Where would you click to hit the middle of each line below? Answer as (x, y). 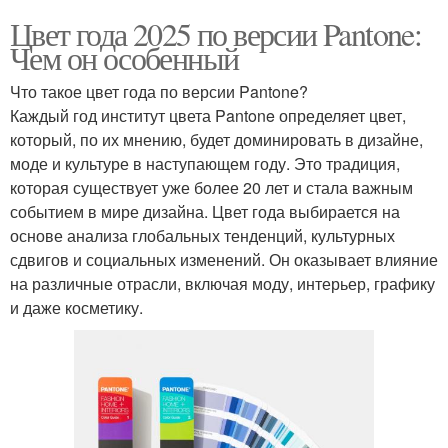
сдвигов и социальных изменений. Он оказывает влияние (224, 259)
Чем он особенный (124, 57)
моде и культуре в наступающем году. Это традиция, (205, 163)
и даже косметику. (76, 307)
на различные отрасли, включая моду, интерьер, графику (222, 283)
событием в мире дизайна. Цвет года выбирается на (205, 211)
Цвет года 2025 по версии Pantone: (216, 33)
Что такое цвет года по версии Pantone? (159, 91)
